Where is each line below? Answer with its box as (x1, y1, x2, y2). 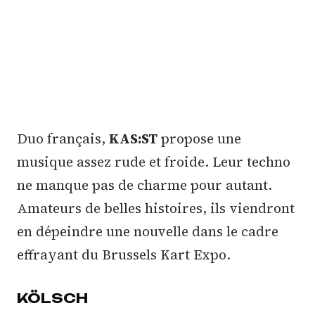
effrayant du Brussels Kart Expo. (17, 245, 231, 264)
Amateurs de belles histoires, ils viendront (17, 198, 295, 217)
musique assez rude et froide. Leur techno (17, 152, 290, 171)
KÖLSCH (17, 289, 88, 307)
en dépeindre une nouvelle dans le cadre (17, 221, 278, 240)
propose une (157, 129, 241, 148)
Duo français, (17, 129, 109, 148)
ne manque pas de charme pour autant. (17, 175, 272, 194)
